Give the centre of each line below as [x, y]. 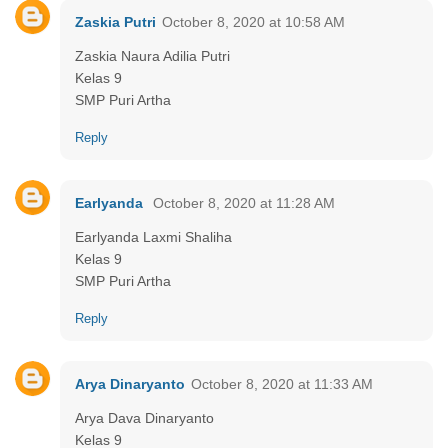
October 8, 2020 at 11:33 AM [282, 383]
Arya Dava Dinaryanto [144, 417]
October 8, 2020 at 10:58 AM [253, 21]
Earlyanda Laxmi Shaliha [153, 236]
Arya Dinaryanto [130, 383]
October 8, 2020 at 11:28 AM [244, 202]
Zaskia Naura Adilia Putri [152, 55]
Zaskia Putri [115, 21]
